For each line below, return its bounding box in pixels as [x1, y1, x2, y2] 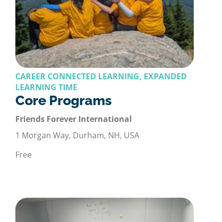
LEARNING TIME [15, 82, 77, 93]
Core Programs [15, 93, 111, 109]
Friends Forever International [15, 113, 132, 125]
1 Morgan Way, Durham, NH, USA [15, 130, 139, 141]
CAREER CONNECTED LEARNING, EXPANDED [15, 71, 187, 82]
